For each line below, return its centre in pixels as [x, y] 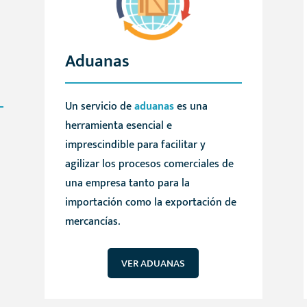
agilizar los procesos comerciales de [149, 164]
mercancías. [92, 222]
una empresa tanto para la [127, 184]
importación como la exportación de [150, 203]
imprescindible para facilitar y [135, 145]
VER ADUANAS [153, 263]
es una [191, 107]
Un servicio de [99, 107]
